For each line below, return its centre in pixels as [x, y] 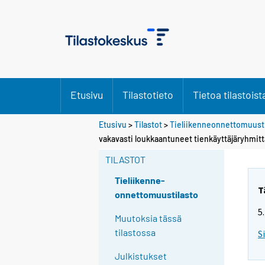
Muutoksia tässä [148, 218]
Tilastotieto [148, 95]
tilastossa [135, 232]
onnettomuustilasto [157, 195]
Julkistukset [141, 256]
